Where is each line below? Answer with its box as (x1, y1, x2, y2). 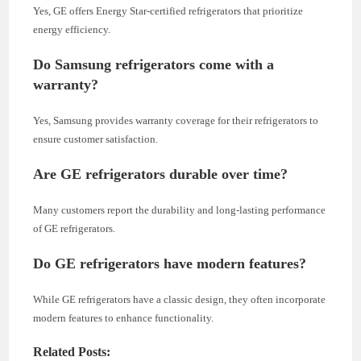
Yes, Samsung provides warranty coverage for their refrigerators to (33, 114, 319, 127)
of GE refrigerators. (33, 222, 116, 235)
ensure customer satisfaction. (33, 133, 159, 146)
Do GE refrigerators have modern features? (33, 255, 307, 272)
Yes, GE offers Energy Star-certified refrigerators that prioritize (33, 5, 304, 18)
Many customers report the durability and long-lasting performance (33, 204, 326, 217)
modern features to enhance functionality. (33, 312, 214, 325)
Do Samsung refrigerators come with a (33, 56, 275, 73)
